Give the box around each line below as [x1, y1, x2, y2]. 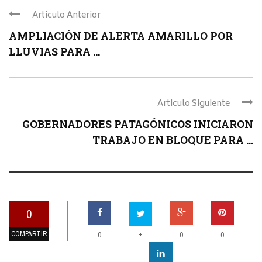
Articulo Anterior [32, 8, 101, 23]
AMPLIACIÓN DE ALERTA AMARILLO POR [9, 28, 233, 43]
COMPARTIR [11, 229, 47, 239]
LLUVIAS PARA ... [9, 44, 100, 58]
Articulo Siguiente [157, 96, 230, 111]
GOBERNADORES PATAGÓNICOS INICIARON [22, 116, 253, 131]
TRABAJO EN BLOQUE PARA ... [92, 132, 253, 147]
